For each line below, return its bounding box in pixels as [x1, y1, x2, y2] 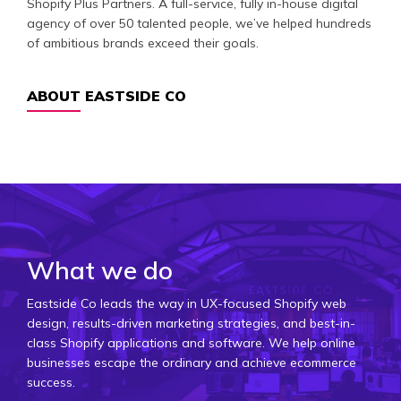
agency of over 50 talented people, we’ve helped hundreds [27, 14, 371, 31]
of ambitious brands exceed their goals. [27, 34, 259, 51]
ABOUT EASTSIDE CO [27, 86, 186, 105]
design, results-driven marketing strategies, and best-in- [27, 314, 355, 331]
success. [27, 373, 75, 390]
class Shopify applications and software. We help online [27, 334, 355, 351]
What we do [27, 253, 173, 286]
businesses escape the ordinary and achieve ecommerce [27, 354, 356, 371]
